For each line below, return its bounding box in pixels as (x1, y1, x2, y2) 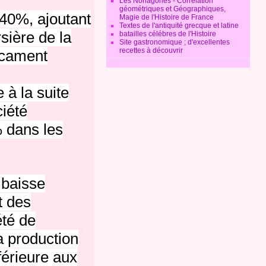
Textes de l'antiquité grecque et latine (119, 21, 239, 30)
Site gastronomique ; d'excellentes (119, 38, 230, 46)
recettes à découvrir (119, 46, 183, 55)
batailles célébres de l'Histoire (119, 30, 217, 38)
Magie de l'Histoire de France (119, 13, 214, 21)
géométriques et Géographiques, (119, 5, 226, 13)
